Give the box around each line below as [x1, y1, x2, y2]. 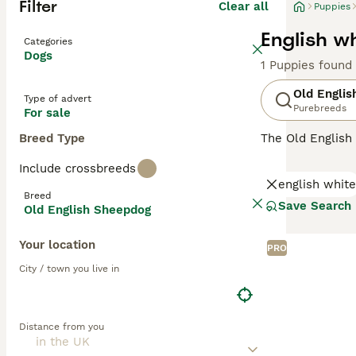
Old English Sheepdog [24, 203, 151, 217]
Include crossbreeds [19, 161, 136, 176]
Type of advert [24, 93, 91, 104]
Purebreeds [293, 103, 346, 114]
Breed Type [19, 131, 85, 145]
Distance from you [19, 321, 104, 332]
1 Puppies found [261, 58, 352, 72]
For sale [24, 106, 71, 120]
